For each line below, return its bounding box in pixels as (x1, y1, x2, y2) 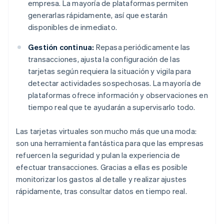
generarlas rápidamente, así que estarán (28, 10, 167, 20)
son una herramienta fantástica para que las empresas (16, 138, 204, 148)
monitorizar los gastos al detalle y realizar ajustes (16, 174, 187, 184)
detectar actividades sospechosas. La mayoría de (28, 78, 201, 88)
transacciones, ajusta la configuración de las (28, 54, 180, 64)
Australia (30, 204, 60, 214)
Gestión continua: (28, 42, 94, 52)
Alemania (30, 184, 61, 194)
